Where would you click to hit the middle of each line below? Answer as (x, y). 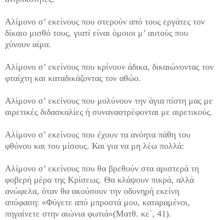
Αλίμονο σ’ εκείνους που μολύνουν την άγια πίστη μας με (109, 101)
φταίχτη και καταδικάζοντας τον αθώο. (73, 78)
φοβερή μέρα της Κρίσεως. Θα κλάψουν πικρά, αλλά (99, 180)
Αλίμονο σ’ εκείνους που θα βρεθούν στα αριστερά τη (102, 169)
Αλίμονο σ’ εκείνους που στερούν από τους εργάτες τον (105, 22)
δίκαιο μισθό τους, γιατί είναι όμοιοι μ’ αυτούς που (96, 33)
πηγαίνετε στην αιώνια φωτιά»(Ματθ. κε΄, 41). (88, 214)
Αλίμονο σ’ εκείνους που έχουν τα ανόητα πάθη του (98, 135)
